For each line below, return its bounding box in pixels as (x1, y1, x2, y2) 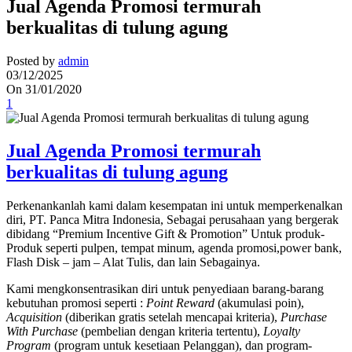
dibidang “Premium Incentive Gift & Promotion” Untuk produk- (6, 227, 324, 241)
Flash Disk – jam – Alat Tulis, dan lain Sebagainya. (6, 255, 260, 269)
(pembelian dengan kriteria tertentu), (78, 324, 263, 339)
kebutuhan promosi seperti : (6, 296, 146, 310)
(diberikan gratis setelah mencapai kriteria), (65, 310, 280, 324)
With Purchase (6, 324, 78, 339)
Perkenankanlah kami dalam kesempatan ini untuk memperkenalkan (6, 199, 343, 213)
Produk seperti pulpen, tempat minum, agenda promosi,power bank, (6, 241, 342, 255)
